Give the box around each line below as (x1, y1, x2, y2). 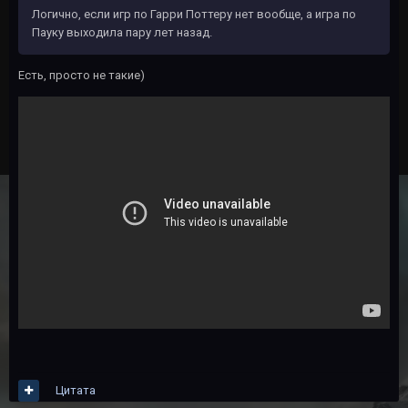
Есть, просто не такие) (18, 68, 145, 82)
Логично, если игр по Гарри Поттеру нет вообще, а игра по (32, 7, 356, 21)
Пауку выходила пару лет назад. (32, 25, 215, 39)
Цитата (56, 383, 96, 397)
